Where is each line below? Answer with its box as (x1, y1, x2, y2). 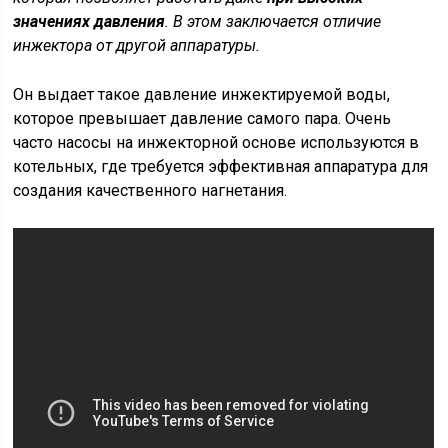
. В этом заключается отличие (165, 12, 382, 31)
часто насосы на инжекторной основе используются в (13, 133, 420, 152)
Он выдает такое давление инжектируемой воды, (13, 85, 391, 104)
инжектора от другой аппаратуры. (13, 36, 261, 55)
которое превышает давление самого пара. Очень (13, 109, 392, 128)
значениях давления (13, 12, 166, 31)
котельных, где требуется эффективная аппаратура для (13, 157, 429, 176)
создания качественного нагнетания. (13, 181, 288, 200)
